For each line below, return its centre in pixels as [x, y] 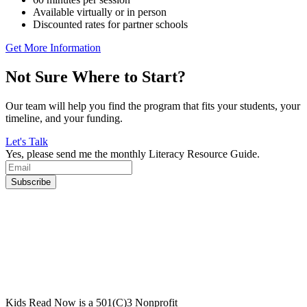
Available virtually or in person [100, 12]
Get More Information [53, 48]
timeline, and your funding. [64, 119]
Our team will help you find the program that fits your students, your [153, 106]
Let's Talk [27, 142]
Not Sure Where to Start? [96, 77]
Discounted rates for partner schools [110, 25]
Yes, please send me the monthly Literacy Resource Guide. [133, 154]
